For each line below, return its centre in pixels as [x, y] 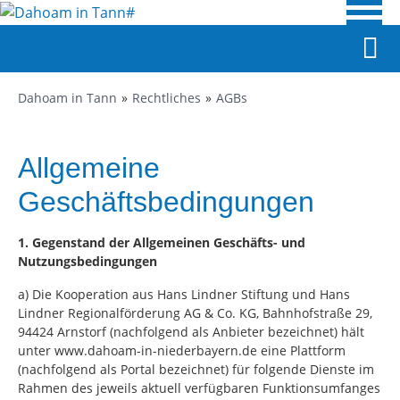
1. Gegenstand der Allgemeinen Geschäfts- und [162, 242]
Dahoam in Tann [67, 98]
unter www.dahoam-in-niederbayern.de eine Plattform [182, 350]
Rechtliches [167, 98]
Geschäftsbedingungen [166, 202]
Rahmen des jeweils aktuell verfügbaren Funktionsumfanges [199, 388]
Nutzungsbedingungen [87, 261]
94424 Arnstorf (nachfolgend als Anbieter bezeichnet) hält [191, 332]
